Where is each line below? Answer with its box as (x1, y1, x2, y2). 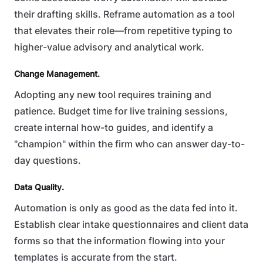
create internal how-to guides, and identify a (14, 122, 213, 133)
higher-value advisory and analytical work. (14, 42, 204, 53)
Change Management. (14, 69, 100, 79)
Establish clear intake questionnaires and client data (14, 219, 248, 230)
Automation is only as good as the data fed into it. (14, 203, 238, 214)
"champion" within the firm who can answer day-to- (14, 139, 245, 150)
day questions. (14, 155, 81, 166)
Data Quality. (14, 182, 64, 192)
